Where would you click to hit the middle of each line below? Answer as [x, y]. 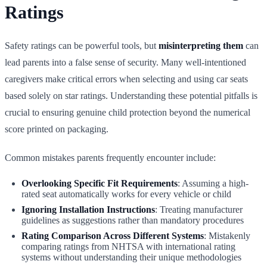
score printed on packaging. [57, 129]
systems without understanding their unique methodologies [131, 257]
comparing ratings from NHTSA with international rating [128, 246]
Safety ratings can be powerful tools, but [82, 45]
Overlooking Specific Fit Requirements [100, 183]
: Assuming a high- [213, 183]
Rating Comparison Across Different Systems [113, 235]
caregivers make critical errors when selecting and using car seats [126, 79]
